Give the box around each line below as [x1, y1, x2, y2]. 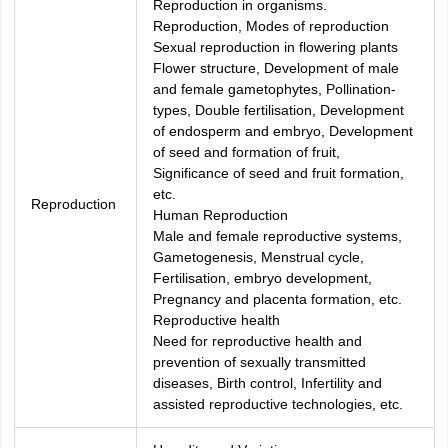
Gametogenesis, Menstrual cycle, [152, 249, 364, 265]
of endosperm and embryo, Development [152, 123, 413, 139]
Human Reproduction [152, 207, 288, 223]
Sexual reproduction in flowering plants [152, 39, 398, 55]
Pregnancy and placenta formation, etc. [152, 291, 402, 307]
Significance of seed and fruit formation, [152, 165, 404, 181]
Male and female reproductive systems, [152, 228, 402, 244]
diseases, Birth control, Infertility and [152, 375, 382, 391]
